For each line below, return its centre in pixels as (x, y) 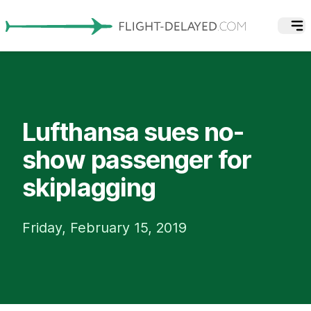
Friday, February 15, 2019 (104, 227)
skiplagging (89, 187)
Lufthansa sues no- (133, 132)
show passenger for (137, 159)
